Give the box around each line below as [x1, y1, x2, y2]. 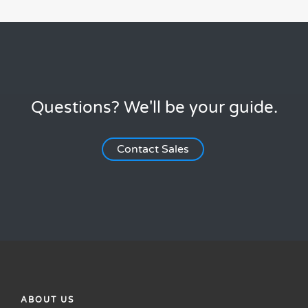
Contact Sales [116, 142, 189, 157]
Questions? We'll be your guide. [30, 98, 278, 118]
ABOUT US [21, 295, 74, 305]
